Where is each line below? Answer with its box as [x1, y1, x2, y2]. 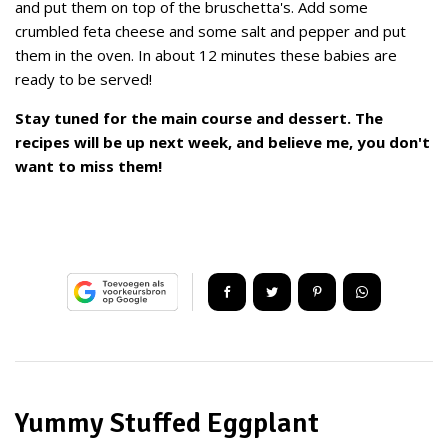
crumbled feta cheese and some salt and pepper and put [15, 21, 406, 41]
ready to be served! [15, 69, 152, 89]
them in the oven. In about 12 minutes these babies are [15, 45, 397, 65]
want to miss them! [15, 156, 166, 176]
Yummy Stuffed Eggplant [15, 406, 319, 440]
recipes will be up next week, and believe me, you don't [15, 132, 430, 152]
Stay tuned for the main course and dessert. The [15, 108, 383, 128]
